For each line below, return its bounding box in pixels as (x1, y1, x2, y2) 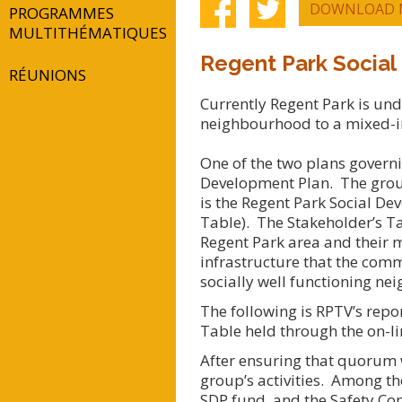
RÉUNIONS (9, 64, 86, 85)
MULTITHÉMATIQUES (9, 22, 167, 43)
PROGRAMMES (9, 2, 114, 23)
